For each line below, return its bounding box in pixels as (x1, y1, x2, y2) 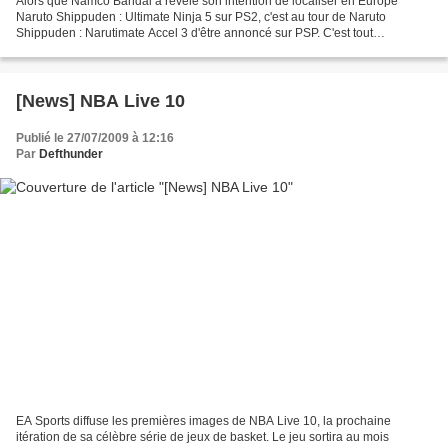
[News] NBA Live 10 (16, 90, 185, 111)
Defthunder (39, 146, 103, 161)
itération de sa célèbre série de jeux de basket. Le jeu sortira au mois (16, 430, 389, 445)
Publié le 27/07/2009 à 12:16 (16, 130, 174, 145)
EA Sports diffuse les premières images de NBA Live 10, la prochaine (16, 414, 391, 429)
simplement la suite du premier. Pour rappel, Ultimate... (16, 41, 312, 56)
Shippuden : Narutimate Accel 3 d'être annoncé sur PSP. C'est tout (16, 25, 373, 40)
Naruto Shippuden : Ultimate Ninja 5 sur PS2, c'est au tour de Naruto (16, 9, 386, 24)
